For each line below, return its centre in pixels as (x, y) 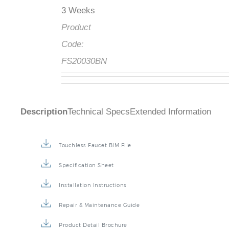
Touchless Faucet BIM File (95, 145)
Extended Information (170, 112)
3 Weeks (78, 11)
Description (44, 112)
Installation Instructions (93, 185)
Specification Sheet (86, 165)
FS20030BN (84, 61)
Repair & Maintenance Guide (99, 205)
